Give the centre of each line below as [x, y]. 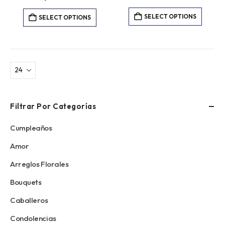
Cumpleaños [31, 128]
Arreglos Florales [39, 164]
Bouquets [26, 182]
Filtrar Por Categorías [53, 106]
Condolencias [33, 218]
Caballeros [29, 200]
